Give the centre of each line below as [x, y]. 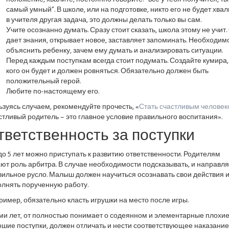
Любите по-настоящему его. [52, 92]
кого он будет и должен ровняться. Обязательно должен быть [107, 71]
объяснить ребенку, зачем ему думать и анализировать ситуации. [114, 51]
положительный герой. [43, 82]
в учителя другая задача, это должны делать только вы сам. [104, 20]
